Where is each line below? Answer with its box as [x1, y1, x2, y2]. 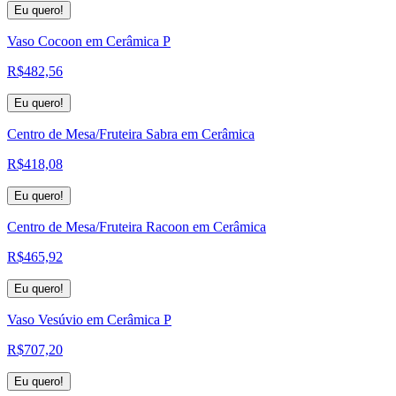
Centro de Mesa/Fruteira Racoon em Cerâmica [7, 218, 266, 234]
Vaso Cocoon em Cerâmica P [7, 33, 171, 49]
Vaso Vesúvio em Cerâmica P [7, 311, 171, 327]
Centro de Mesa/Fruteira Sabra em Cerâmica [7, 126, 255, 141]
